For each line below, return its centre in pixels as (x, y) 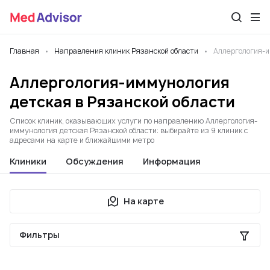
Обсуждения (95, 161)
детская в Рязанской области (122, 102)
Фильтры (39, 235)
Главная (24, 51)
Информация (172, 161)
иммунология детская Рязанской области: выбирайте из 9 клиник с (129, 130)
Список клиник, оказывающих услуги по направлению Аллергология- (133, 121)
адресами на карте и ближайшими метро (82, 140)
